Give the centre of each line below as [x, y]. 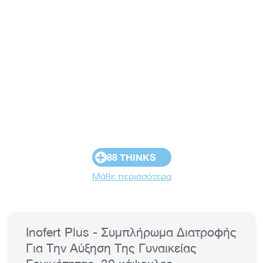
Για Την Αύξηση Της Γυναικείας [112, 248]
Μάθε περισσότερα [131, 176]
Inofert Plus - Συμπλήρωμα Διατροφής [131, 232]
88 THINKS [131, 157]
